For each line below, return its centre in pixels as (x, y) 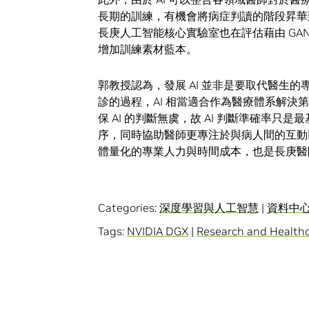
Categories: (129, 208)
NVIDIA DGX (158, 231)
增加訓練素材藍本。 (148, 49)
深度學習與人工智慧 (209, 208)
